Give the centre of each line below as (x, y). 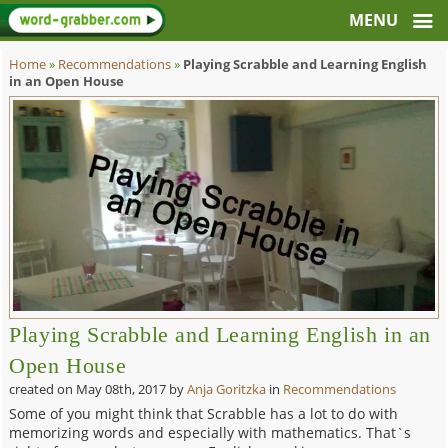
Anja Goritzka (227, 389)
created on (43, 389)
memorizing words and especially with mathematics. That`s (210, 433)
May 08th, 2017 (121, 389)
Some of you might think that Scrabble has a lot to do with (204, 414)
